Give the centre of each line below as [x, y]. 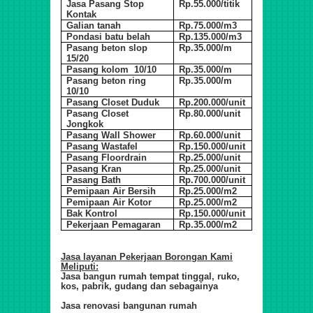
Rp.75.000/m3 [208, 25]
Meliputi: [80, 266]
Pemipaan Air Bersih [111, 191]
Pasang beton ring [109, 80]
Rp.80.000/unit [210, 113]
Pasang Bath [94, 180]
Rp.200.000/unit [212, 102]
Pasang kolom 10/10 [112, 69]
